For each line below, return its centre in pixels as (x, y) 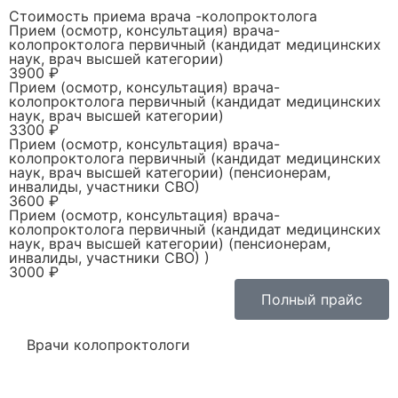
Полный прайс (312, 299)
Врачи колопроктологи (108, 344)
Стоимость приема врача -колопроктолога (163, 16)
